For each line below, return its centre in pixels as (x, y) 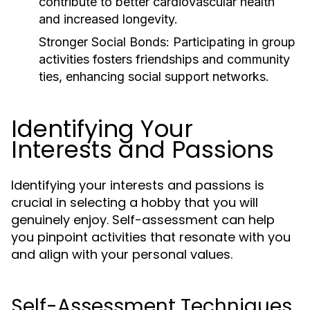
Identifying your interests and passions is (138, 185)
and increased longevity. (108, 19)
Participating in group (232, 42)
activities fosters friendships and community (164, 59)
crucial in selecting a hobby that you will (135, 202)
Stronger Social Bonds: (104, 42)
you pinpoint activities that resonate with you (151, 237)
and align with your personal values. (122, 254)
